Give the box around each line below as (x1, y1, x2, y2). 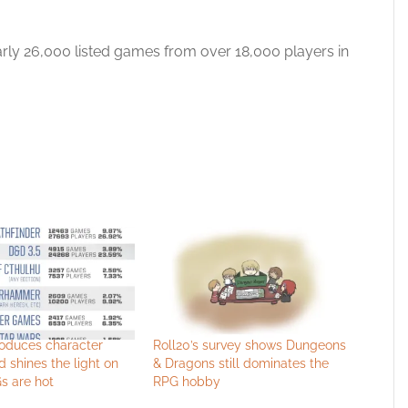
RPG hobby (153, 373, 221, 389)
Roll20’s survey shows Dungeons (153, 337, 347, 352)
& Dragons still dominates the (153, 355, 330, 371)
